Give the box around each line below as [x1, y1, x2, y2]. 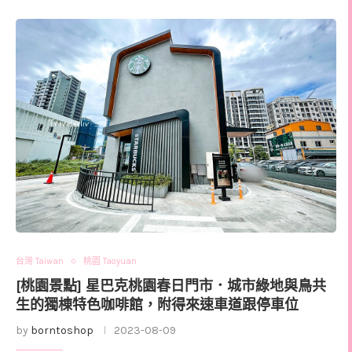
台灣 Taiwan [16, 256, 64, 267]
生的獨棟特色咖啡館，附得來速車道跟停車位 [16, 295, 299, 315]
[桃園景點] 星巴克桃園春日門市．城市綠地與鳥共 [16, 277, 326, 296]
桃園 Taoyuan [83, 256, 137, 267]
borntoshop [31, 324, 93, 338]
